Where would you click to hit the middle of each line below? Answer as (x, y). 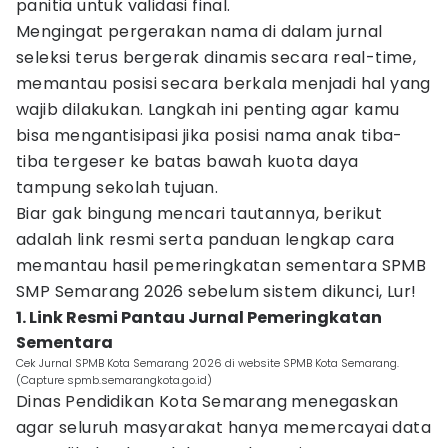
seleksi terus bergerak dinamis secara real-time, (216, 57)
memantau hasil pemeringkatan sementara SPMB (221, 265)
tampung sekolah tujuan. (117, 187)
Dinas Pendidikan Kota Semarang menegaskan (207, 401)
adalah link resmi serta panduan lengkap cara (205, 239)
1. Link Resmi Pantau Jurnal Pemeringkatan (199, 317)
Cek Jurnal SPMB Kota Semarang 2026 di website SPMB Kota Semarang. (207, 363)
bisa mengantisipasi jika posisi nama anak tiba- (209, 135)
